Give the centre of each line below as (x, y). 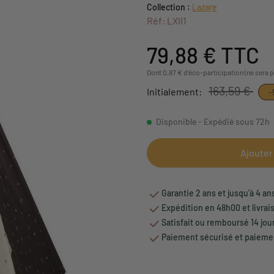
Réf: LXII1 (167, 20)
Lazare (205, 7)
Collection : (168, 7)
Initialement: (175, 91)
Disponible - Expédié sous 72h (213, 121)
